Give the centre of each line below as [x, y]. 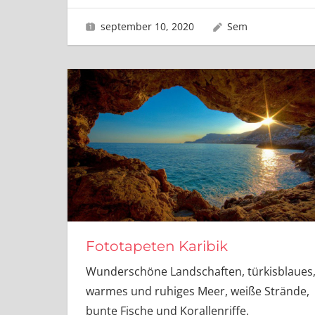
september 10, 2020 [147, 26]
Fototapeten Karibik [156, 246]
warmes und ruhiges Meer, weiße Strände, [197, 291]
